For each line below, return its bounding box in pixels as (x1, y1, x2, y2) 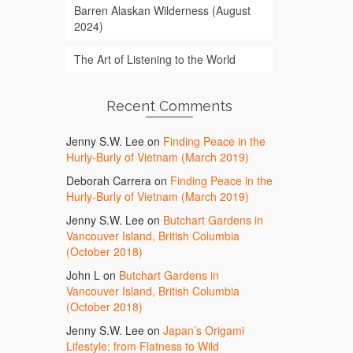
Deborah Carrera (65, 173, 151, 188)
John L (65, 267, 100, 283)
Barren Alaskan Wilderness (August (73, 2, 251, 18)
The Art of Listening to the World (73, 51, 236, 67)
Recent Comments (106, 98, 232, 114)
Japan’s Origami (162, 322, 244, 338)
